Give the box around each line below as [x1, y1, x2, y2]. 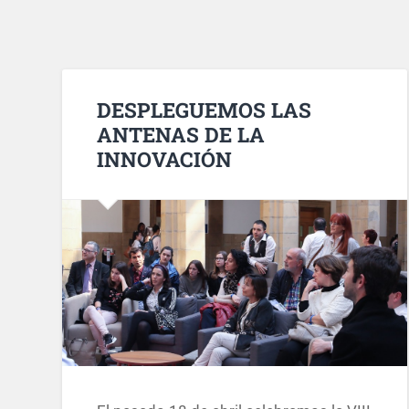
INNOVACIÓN [97, 144, 233, 173]
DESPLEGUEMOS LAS [97, 95, 312, 123]
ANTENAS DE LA [97, 120, 266, 148]
